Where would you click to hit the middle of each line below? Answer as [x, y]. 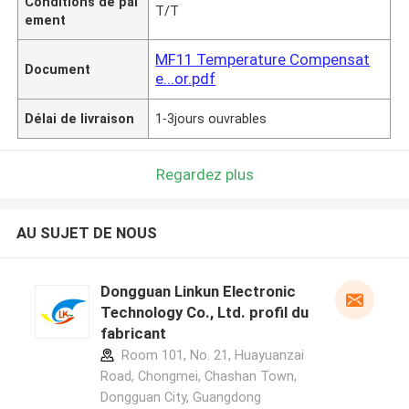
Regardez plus [204, 174]
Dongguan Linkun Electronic [198, 292]
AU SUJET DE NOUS [86, 233]
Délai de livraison [80, 118]
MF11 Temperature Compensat [263, 59]
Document [58, 69]
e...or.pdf [186, 78]
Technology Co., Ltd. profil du [204, 313]
